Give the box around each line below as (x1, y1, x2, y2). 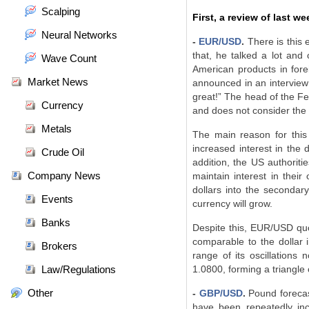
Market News (28, 76, 88, 88)
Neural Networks (41, 29, 117, 41)
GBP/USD (196, 288, 243, 299)
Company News (28, 170, 101, 181)
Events (41, 193, 73, 205)
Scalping (41, 6, 80, 17)
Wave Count (41, 52, 97, 64)
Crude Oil (41, 146, 84, 158)
